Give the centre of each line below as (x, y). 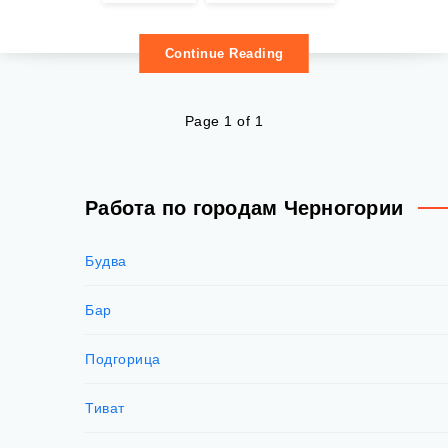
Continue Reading (224, 53)
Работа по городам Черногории (244, 208)
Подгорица (123, 359)
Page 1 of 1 (224, 121)
